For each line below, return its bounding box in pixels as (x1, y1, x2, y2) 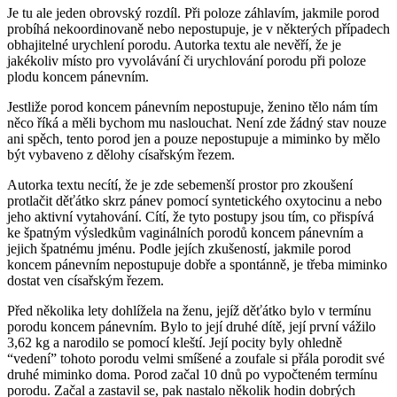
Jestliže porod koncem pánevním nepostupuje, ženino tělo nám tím (7, 98, 378, 114)
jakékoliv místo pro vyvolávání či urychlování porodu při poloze (7, 52, 366, 68)
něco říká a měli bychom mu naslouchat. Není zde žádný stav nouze (7, 114, 386, 130)
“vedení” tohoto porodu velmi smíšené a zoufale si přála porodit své (7, 350, 385, 366)
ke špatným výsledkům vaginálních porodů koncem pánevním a (7, 224, 363, 240)
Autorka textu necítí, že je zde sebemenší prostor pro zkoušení (7, 176, 353, 192)
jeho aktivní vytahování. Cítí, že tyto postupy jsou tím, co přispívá (7, 208, 374, 224)
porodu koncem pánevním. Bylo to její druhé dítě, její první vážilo (7, 318, 376, 334)
